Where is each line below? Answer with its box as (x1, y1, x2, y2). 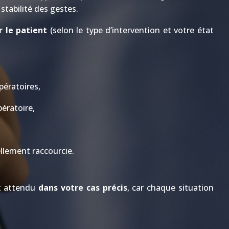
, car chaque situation (127, 182, 214, 193)
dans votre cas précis (38, 182, 127, 193)
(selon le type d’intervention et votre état (47, 25, 214, 36)
